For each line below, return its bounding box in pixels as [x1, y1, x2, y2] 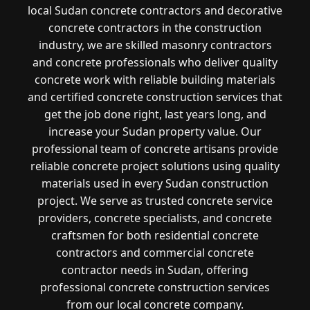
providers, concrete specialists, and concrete [38, 210, 272, 226]
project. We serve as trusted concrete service [37, 192, 273, 208]
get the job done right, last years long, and [44, 106, 266, 122]
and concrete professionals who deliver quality [33, 54, 277, 70]
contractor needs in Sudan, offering [62, 262, 248, 277]
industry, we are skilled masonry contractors [38, 37, 272, 53]
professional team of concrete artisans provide [32, 140, 278, 156]
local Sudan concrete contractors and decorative [28, 2, 282, 18]
